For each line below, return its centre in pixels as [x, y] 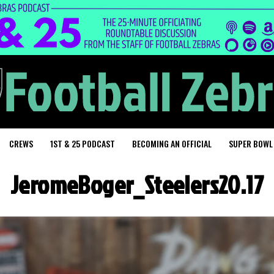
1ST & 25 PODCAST [83, 143]
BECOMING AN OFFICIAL [172, 143]
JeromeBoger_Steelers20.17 [137, 185]
